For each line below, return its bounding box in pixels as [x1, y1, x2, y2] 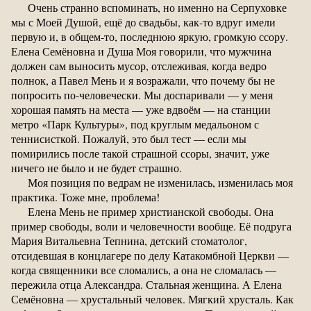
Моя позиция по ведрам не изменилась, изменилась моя [28, 174, 293, 190]
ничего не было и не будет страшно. [11, 160, 182, 175]
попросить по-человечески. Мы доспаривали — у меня [11, 87, 273, 102]
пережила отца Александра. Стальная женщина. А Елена [11, 276, 282, 292]
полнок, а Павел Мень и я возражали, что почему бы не [11, 72, 275, 87]
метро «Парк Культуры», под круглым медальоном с [11, 116, 259, 131]
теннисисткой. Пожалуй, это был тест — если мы [11, 131, 246, 146]
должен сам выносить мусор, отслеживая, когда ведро [11, 58, 267, 73]
